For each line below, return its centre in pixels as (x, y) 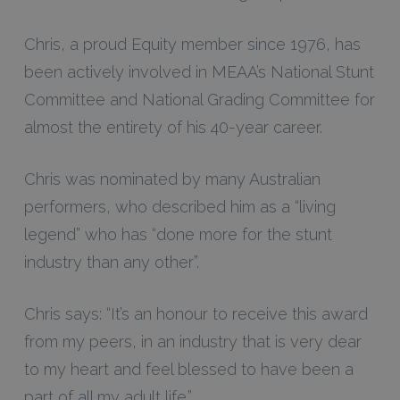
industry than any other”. (111, 262)
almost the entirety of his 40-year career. (173, 127)
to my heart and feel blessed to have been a (188, 369)
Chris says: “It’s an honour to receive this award (196, 313)
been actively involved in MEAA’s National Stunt (199, 71)
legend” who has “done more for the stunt (178, 234)
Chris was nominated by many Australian (172, 179)
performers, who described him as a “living (179, 206)
